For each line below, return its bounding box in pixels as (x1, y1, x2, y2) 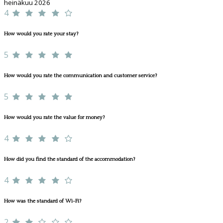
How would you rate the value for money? (4, 114, 105, 120)
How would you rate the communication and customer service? (4, 73, 157, 79)
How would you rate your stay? (4, 31, 78, 37)
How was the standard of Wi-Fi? (4, 198, 81, 204)
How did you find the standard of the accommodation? (4, 156, 135, 162)
